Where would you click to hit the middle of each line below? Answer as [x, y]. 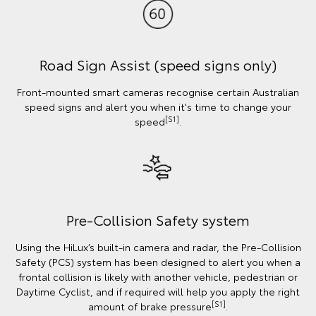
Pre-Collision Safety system [158, 220]
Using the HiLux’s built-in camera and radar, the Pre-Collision [158, 247]
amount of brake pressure [150, 306]
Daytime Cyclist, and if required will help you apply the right [158, 292]
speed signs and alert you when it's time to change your [158, 107]
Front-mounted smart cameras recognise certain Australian [158, 92]
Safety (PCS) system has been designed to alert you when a [158, 262]
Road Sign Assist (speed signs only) [158, 65]
